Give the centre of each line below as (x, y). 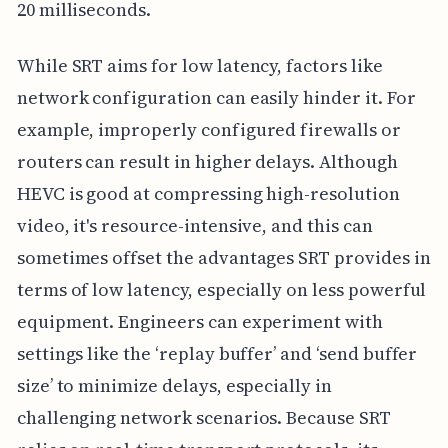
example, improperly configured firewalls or (208, 129)
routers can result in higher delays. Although (207, 161)
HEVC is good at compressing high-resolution (208, 193)
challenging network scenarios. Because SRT (203, 417)
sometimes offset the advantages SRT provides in (223, 257)
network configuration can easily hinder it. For (216, 97)
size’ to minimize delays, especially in (174, 385)
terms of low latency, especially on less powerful (221, 289)
